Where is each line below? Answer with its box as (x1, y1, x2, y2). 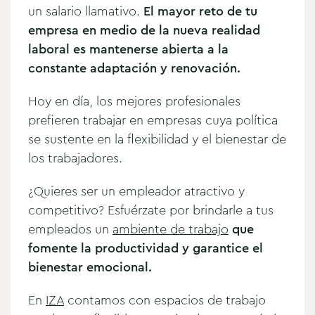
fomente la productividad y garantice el (28, 238, 263, 257)
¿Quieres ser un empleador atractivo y (28, 181, 245, 200)
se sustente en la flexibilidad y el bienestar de (28, 129, 286, 148)
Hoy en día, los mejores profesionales (28, 91, 240, 110)
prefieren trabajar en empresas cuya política (28, 110, 278, 129)
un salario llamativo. (28, 1, 143, 20)
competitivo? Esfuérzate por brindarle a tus (28, 200, 274, 219)
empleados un (28, 219, 112, 238)
